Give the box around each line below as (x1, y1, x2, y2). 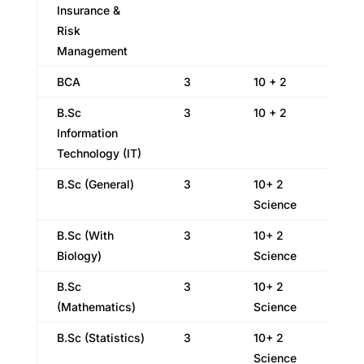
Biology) (56, 249, 102, 262)
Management (56, 44, 128, 58)
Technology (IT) (56, 146, 141, 160)
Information (56, 126, 118, 140)
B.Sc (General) (56, 177, 134, 191)
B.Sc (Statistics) (56, 331, 145, 344)
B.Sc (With (56, 228, 114, 242)
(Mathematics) (56, 300, 136, 314)
